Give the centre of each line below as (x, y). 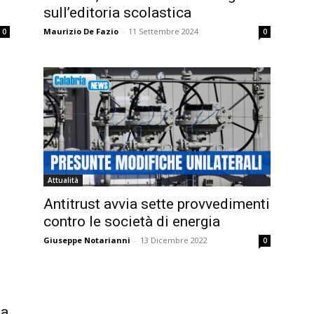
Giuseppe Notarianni (87, 240)
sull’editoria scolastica (117, 13)
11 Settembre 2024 (163, 32)
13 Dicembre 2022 (174, 240)
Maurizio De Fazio (81, 32)
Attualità (63, 180)
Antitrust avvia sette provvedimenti (157, 204)
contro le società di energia (132, 221)
